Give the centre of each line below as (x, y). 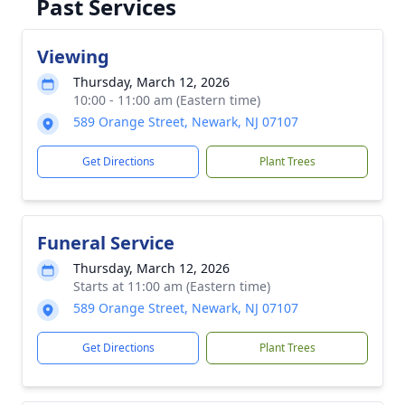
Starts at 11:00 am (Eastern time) (172, 286)
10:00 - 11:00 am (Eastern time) (167, 100)
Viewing (73, 57)
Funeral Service (106, 243)
